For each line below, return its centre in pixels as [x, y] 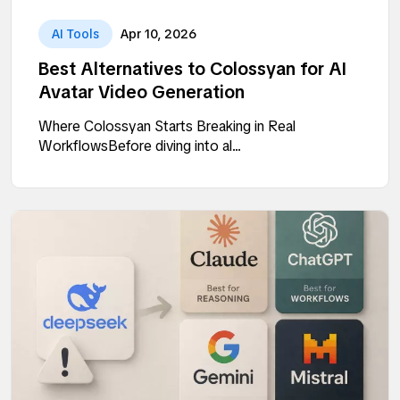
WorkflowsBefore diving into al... [140, 146]
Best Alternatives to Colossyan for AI [192, 68]
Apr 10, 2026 [158, 33]
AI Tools [75, 33]
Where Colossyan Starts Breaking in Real [167, 126]
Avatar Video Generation [142, 92]
